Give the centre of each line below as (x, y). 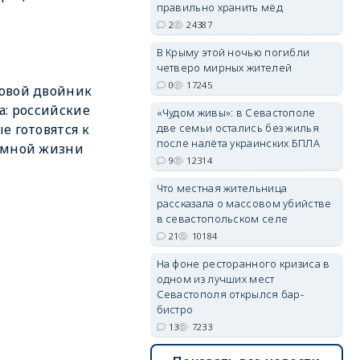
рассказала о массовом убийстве (244, 203)
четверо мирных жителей (224, 67)
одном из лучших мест (215, 279)
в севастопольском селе (222, 219)
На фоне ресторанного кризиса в (243, 264)
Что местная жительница (222, 188)
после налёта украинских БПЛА (238, 143)
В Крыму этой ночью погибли (233, 52)
